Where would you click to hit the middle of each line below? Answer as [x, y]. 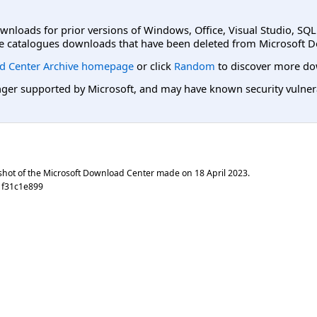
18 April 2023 [221, 173]
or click [154, 65]
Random [195, 65]
